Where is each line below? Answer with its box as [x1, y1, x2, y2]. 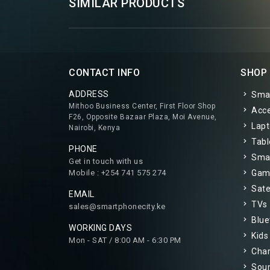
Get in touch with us [69, 157, 143, 166]
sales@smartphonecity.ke [69, 202, 166, 211]
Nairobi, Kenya [69, 124, 120, 132]
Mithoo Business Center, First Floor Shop [69, 102, 215, 110]
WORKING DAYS [69, 223, 132, 233]
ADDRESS [69, 89, 109, 99]
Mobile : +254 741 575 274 [69, 168, 166, 177]
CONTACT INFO [69, 67, 140, 78]
